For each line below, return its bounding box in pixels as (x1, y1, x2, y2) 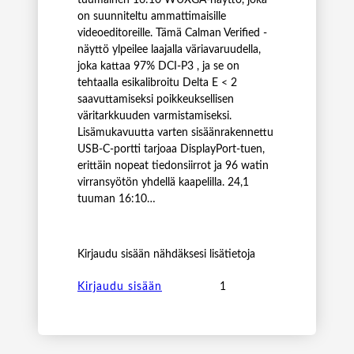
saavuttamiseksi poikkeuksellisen (77, 93, 234, 105)
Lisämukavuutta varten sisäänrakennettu (77, 126, 273, 138)
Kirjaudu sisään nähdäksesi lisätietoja (77, 248, 255, 260)
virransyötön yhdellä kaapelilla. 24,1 (77, 176, 249, 188)
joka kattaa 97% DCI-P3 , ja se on (77, 60, 239, 72)
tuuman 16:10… (77, 193, 156, 205)
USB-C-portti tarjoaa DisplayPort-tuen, (77, 143, 265, 155)
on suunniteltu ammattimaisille (77, 10, 226, 22)
